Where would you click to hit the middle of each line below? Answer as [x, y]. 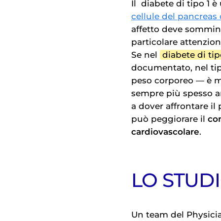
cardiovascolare [165, 132]
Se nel [146, 55]
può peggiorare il [169, 119]
